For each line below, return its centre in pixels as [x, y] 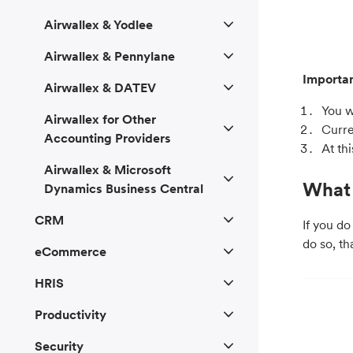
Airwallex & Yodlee [98, 25]
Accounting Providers [108, 138]
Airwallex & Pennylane [110, 56]
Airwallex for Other [100, 119]
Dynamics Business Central [124, 189]
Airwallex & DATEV [100, 88]
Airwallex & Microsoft [108, 170]
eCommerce [71, 252]
